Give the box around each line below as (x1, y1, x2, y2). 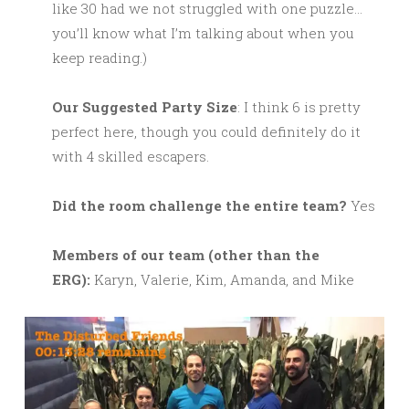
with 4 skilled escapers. (52, 147, 209, 165)
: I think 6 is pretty (237, 98, 361, 116)
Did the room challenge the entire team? (52, 196, 347, 215)
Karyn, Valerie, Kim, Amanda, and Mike (90, 270, 354, 288)
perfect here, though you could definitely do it (52, 122, 361, 141)
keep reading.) (52, 48, 147, 67)
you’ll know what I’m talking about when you (52, 24, 354, 42)
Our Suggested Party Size (52, 98, 237, 116)
